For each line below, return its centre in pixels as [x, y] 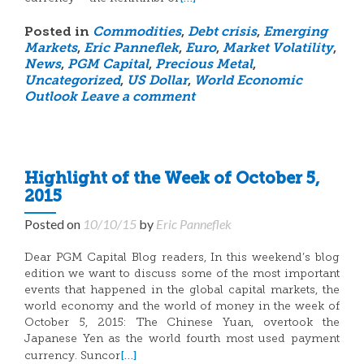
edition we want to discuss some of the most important [182, 274]
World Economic [248, 81]
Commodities [137, 32]
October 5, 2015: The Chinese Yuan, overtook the [182, 323]
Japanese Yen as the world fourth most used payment [182, 339]
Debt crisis [222, 32]
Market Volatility [278, 49]
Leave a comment [138, 97]
